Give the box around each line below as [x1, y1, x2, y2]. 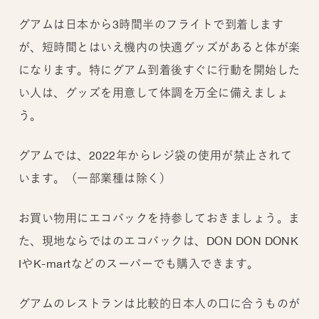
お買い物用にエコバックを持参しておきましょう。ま [18, 211, 300, 225]
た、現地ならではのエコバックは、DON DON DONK [18, 234, 299, 248]
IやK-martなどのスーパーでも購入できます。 [18, 257, 259, 271]
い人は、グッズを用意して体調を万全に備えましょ [18, 86, 289, 100]
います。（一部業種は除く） [18, 172, 172, 185]
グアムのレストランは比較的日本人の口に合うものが [18, 297, 300, 310]
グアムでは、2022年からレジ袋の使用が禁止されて [18, 149, 292, 162]
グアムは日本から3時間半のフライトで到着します [18, 18, 284, 31]
